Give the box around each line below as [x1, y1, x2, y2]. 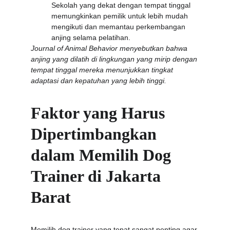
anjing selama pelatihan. [51, 33, 130, 42]
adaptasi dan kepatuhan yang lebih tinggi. [31, 76, 166, 85]
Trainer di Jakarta [31, 167, 165, 185]
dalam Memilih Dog [31, 146, 175, 164]
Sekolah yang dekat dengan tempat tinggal [51, 1, 193, 9]
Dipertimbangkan [31, 125, 161, 143]
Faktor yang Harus [31, 104, 169, 122]
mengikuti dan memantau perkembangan [51, 23, 187, 31]
